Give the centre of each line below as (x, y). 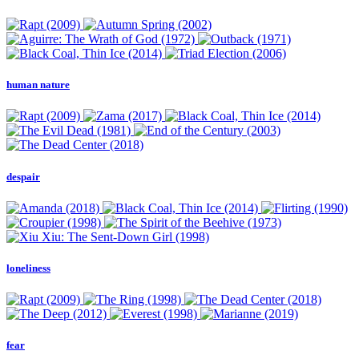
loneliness (28, 268)
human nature (38, 85)
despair (23, 176)
